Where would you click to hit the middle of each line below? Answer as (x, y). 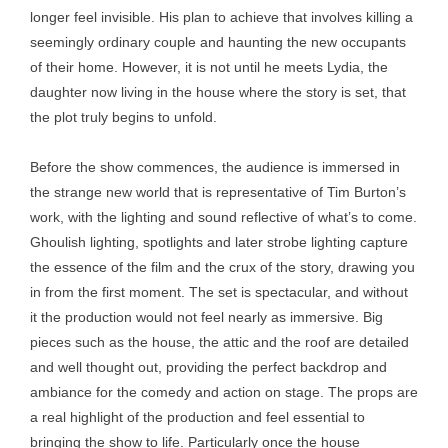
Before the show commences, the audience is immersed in (215, 167)
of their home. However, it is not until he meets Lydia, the (209, 67)
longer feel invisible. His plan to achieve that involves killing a (221, 17)
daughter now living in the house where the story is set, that (218, 92)
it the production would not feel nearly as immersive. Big (206, 317)
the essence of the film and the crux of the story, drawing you (222, 267)
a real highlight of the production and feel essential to (197, 417)
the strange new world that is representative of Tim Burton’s (218, 192)
